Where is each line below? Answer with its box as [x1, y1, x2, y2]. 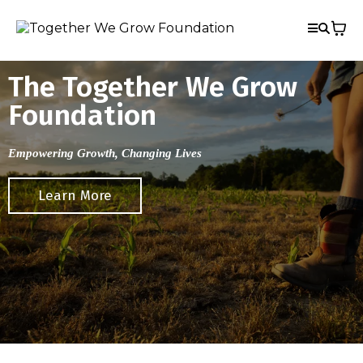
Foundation [8, 98, 156, 132]
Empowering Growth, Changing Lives [8, 147, 202, 160]
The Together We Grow [8, 70, 297, 104]
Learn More [38, 187, 112, 204]
